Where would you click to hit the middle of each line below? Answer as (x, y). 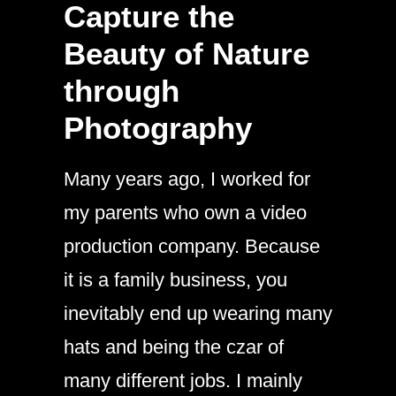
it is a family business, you (175, 279)
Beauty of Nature (187, 53)
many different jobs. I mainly (183, 380)
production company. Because (192, 246)
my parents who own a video (185, 212)
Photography (158, 127)
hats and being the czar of (174, 346)
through (122, 90)
